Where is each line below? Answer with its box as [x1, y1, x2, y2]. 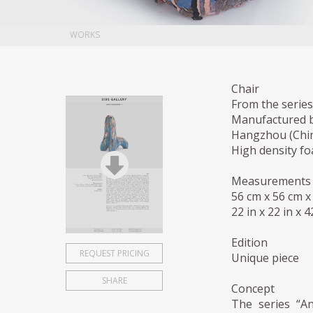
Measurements [231, 173, 311, 189]
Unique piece [231, 250, 299, 266]
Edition [231, 235, 268, 251]
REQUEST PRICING [79, 247, 150, 260]
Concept [231, 281, 275, 297]
